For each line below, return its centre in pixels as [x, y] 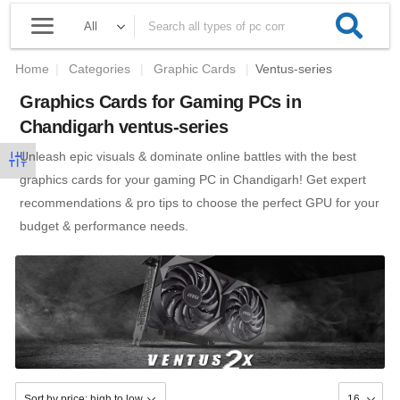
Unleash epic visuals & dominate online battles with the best [188, 156]
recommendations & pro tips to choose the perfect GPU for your [200, 203]
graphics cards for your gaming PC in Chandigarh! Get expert [193, 179]
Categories [101, 69]
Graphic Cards [195, 69]
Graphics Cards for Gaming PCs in [160, 102]
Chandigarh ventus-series [124, 127]
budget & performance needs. [104, 226]
